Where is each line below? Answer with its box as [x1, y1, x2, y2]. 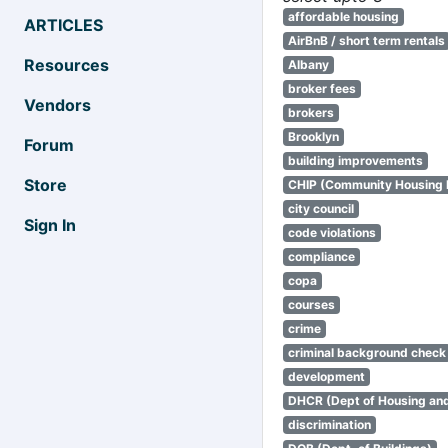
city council [287, 201, 354, 216]
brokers [287, 105, 334, 120]
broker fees [287, 81, 356, 96]
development [287, 369, 365, 384]
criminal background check [287, 345, 446, 360]
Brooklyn [287, 129, 339, 144]
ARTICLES [24, 15, 103, 35]
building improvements [287, 153, 423, 168]
